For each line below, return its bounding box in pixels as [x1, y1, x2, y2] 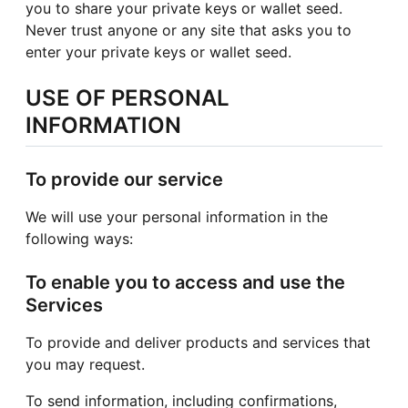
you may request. [25, 354, 145, 373]
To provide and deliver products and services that [25, 332, 371, 352]
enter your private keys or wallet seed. [25, 42, 291, 61]
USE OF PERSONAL [25, 84, 229, 111]
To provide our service [25, 168, 223, 190]
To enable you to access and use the [25, 270, 345, 293]
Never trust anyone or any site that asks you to [25, 20, 352, 39]
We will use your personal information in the [25, 207, 328, 226]
